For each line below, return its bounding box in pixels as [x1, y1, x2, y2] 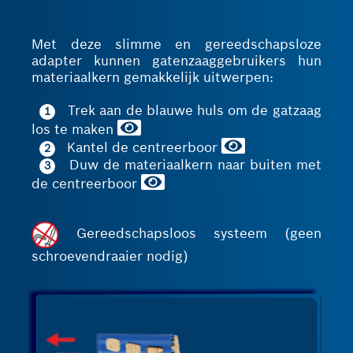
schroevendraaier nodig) [32, 247, 189, 265]
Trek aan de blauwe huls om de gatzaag [55, 102, 321, 120]
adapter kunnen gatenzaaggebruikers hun [32, 53, 321, 70]
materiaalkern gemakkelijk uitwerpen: [32, 69, 274, 87]
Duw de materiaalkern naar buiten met [55, 156, 321, 173]
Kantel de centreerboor [55, 139, 222, 156]
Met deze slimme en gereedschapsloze [32, 36, 321, 54]
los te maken [32, 121, 118, 139]
